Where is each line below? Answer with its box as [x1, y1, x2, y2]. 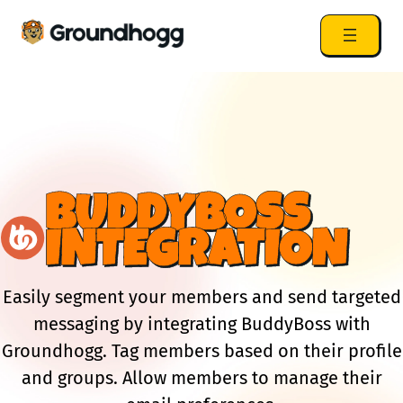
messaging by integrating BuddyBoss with [32, 312, 371, 335]
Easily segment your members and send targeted [2, 285, 401, 308]
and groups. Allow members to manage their [21, 366, 382, 389]
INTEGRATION [44, 230, 346, 281]
